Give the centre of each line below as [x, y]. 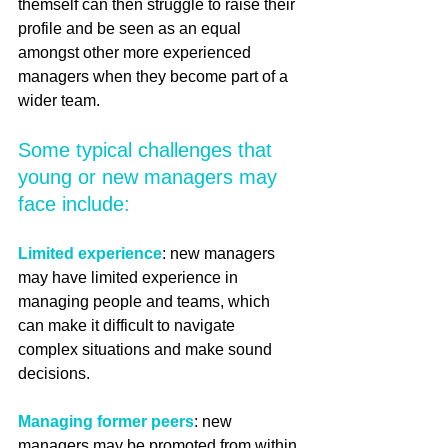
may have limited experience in [130, 277]
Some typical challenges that [148, 149]
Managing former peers [106, 421]
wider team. [61, 100]
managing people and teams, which [146, 301]
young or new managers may [150, 176]
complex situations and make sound [147, 349]
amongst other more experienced [136, 52]
